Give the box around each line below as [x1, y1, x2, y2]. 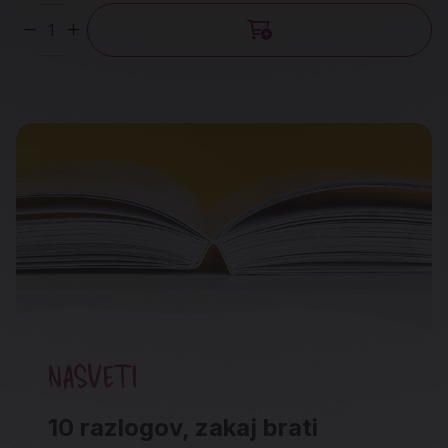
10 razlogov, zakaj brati [48, 413, 318, 442]
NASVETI [48, 358, 137, 394]
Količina [16, 31, 74, 52]
